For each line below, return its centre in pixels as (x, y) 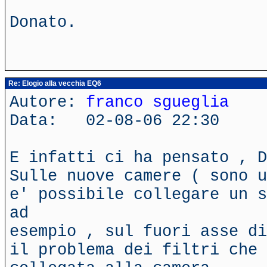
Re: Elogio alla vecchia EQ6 (54, 83)
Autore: (48, 102)
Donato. (43, 22)
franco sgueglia (157, 102)
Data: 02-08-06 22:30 (114, 121)
